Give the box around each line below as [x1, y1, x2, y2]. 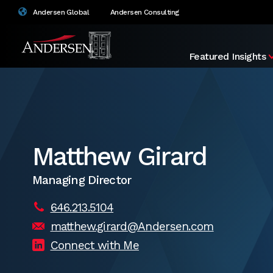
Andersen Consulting [110, 8, 179, 16]
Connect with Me [50, 238, 139, 252]
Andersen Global [31, 8, 90, 16]
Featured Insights [188, 50, 266, 62]
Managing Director [32, 172, 132, 187]
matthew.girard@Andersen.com [50, 219, 214, 233]
